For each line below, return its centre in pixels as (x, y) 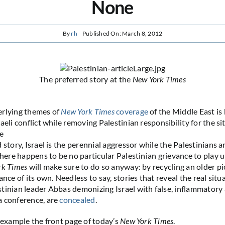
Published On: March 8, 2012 (122, 34)
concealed (77, 199)
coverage (131, 111)
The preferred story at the (86, 79)
